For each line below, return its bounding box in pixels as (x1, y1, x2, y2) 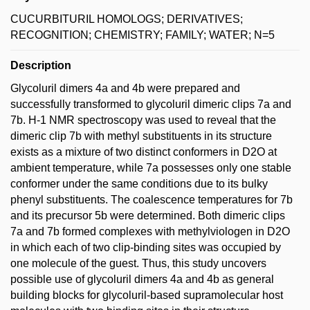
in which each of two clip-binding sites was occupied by (10, 241, 281, 254)
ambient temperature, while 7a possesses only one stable (10, 162, 291, 174)
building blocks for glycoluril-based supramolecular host (10, 289, 283, 302)
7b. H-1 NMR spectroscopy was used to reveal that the (10, 114, 276, 127)
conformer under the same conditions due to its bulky (10, 178, 268, 190)
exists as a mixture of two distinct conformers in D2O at (10, 146, 277, 158)
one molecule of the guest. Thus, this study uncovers (10, 257, 266, 270)
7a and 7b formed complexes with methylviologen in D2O (10, 226, 290, 238)
